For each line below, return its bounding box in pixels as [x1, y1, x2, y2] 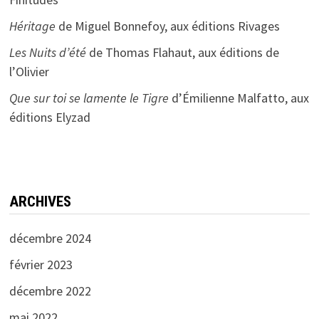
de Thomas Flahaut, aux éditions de [85, 43, 279, 61]
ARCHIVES [9, 192, 71, 210]
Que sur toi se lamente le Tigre [9, 89, 169, 106]
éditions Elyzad [9, 108, 90, 125]
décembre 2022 [9, 282, 91, 299]
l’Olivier [9, 63, 49, 80]
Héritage [9, 17, 56, 34]
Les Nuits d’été [9, 43, 86, 61]
